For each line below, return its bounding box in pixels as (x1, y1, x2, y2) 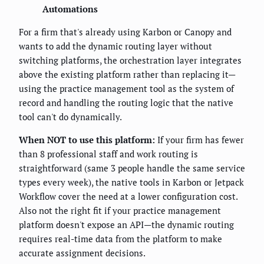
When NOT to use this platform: (19, 133, 155, 146)
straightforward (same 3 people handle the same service (19, 161, 245, 174)
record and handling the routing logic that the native (19, 96, 233, 108)
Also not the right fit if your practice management (19, 204, 221, 216)
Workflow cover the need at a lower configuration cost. (19, 190, 237, 202)
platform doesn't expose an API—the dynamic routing (19, 218, 234, 230)
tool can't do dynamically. (19, 110, 122, 123)
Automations (42, 2, 98, 15)
